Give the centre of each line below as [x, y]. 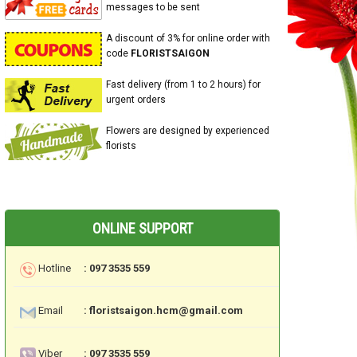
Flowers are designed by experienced [188, 131]
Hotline [55, 268]
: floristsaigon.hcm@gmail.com [164, 311]
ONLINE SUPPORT [142, 229]
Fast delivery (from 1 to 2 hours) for [183, 84]
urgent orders [136, 100]
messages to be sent [153, 7]
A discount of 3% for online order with [188, 38]
